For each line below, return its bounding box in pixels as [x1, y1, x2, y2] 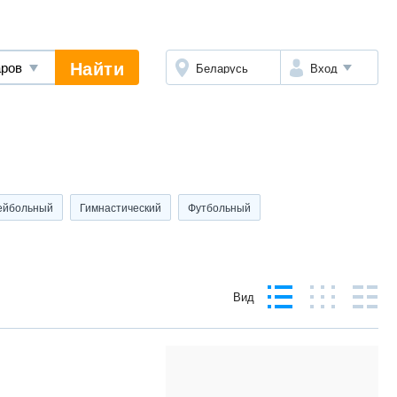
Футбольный [188, 199, 251, 214]
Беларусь [196, 58, 248, 76]
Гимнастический [80, 199, 161, 214]
